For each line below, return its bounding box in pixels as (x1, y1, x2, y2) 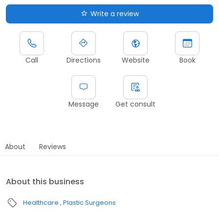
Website (121, 55, 150, 65)
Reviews (39, 141, 66, 152)
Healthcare (23, 197, 59, 207)
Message (68, 99, 99, 109)
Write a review (90, 8, 139, 19)
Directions (66, 55, 101, 65)
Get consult (115, 99, 155, 109)
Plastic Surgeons (63, 197, 116, 207)
